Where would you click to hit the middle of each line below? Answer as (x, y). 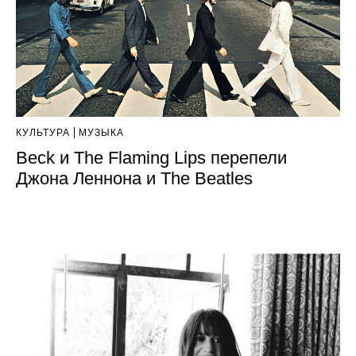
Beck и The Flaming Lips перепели (151, 157)
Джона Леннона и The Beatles (134, 178)
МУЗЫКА (101, 132)
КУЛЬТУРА (43, 132)
